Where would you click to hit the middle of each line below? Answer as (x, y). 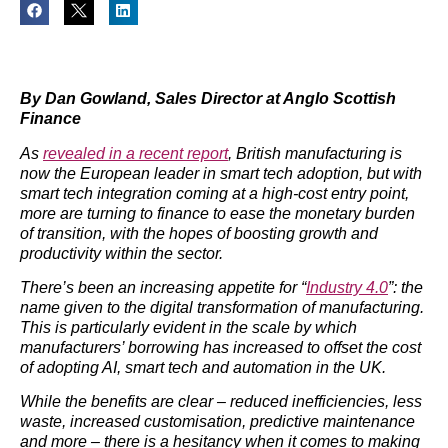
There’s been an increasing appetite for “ (163, 287)
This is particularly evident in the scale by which (188, 327)
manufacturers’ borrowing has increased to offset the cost (220, 347)
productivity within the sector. (121, 253)
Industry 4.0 (347, 287)
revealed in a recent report (135, 153)
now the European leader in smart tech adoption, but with (221, 173)
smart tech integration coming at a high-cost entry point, (214, 193)
